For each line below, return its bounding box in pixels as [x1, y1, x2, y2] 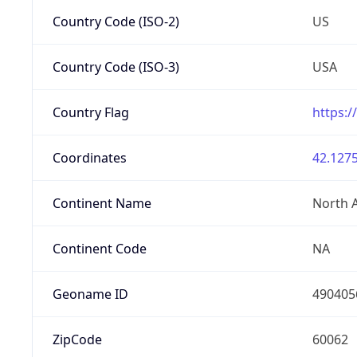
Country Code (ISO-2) [52, 12, 179, 30]
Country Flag [52, 103, 129, 121]
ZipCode [52, 330, 102, 348]
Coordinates [52, 148, 127, 167]
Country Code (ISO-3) [52, 57, 179, 76]
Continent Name [52, 194, 151, 212]
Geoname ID [52, 284, 128, 303]
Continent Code [52, 239, 147, 257]
